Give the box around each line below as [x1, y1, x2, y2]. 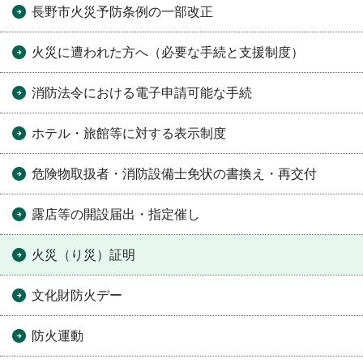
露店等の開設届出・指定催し [32, 207, 200, 222]
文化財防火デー [32, 288, 122, 303]
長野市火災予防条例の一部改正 [32, 5, 213, 19]
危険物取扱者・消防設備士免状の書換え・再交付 [32, 167, 317, 181]
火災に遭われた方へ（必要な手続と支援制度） [32, 45, 304, 60]
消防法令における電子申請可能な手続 [32, 86, 252, 100]
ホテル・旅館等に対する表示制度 [32, 126, 226, 141]
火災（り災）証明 [32, 248, 135, 263]
